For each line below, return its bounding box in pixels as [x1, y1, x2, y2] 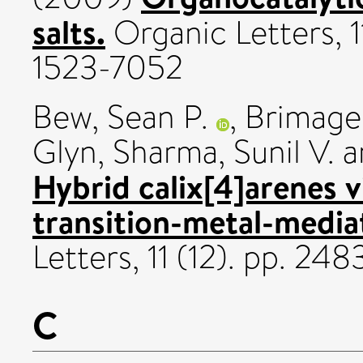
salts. [32, 8, 105, 54]
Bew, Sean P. [32, 93, 208, 140]
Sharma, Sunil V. [113, 128, 335, 175]
